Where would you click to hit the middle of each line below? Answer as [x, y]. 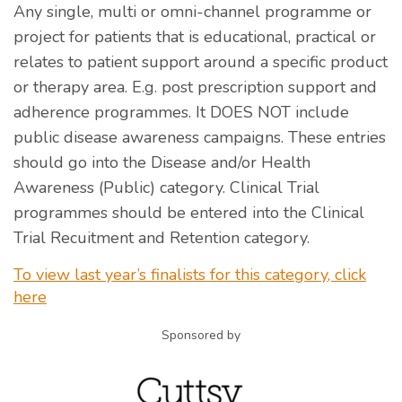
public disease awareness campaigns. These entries [200, 138]
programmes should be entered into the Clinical [189, 213]
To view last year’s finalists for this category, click [190, 275]
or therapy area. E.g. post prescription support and [195, 87]
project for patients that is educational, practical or [195, 37]
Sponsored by [201, 336]
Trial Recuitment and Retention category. [162, 238]
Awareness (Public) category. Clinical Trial [166, 188]
